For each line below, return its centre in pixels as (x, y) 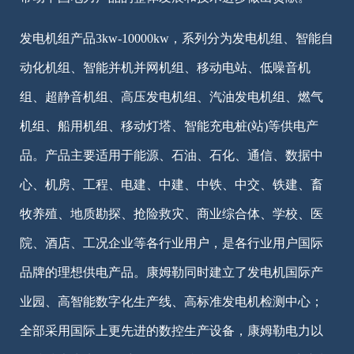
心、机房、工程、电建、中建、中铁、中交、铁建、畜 (171, 184)
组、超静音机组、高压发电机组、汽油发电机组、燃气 (171, 96)
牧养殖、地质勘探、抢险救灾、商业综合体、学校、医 (171, 213)
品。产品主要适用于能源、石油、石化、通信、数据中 (171, 155)
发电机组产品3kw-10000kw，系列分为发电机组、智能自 (177, 38)
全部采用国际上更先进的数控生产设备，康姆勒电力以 (171, 330)
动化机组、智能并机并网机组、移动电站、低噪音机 (165, 67)
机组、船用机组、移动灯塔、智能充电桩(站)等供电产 (169, 126)
